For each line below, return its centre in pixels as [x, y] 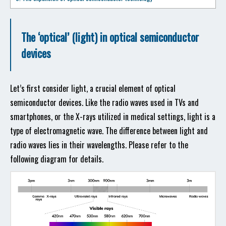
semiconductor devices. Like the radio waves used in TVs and [104, 102]
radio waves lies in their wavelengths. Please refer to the [99, 145]
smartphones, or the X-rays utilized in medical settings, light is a [113, 117]
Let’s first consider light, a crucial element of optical [93, 88]
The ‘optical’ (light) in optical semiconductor [110, 37]
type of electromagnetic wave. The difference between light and [109, 131]
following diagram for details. [57, 159]
